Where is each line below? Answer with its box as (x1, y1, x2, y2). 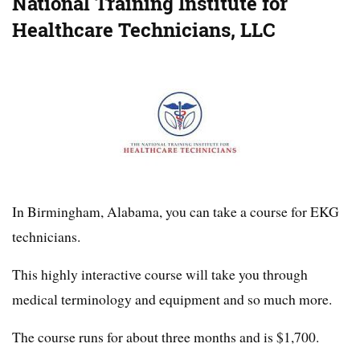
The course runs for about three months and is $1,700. (12, 327, 319, 347)
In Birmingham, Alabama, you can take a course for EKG (12, 202, 339, 222)
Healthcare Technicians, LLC (12, 17, 276, 44)
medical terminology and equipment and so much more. (12, 289, 332, 309)
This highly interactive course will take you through (12, 264, 308, 284)
